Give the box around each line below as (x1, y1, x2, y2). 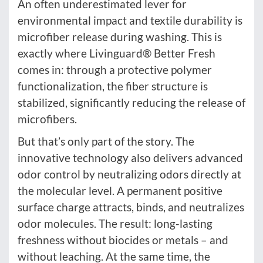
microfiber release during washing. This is (18, 30, 222, 44)
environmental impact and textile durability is (18, 14, 242, 28)
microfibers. (18, 112, 77, 126)
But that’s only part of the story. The (18, 134, 194, 149)
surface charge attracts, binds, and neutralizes (18, 200, 244, 214)
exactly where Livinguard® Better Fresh (18, 46, 215, 60)
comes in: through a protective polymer (18, 63, 212, 77)
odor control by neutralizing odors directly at (18, 167, 241, 181)
